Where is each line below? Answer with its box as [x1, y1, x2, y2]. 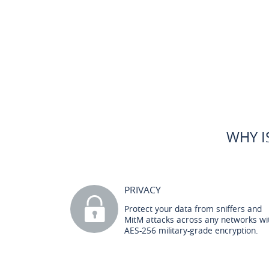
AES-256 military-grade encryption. [124, 225, 258, 236]
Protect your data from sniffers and [124, 203, 262, 214]
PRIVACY [124, 183, 161, 196]
